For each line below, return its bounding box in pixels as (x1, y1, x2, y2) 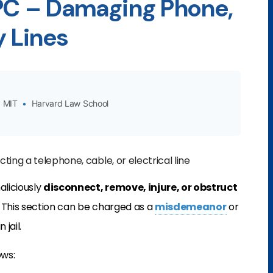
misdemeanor (155, 200, 227, 214)
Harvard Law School (29, 98, 108, 108)
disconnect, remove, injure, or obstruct (43, 180, 238, 194)
